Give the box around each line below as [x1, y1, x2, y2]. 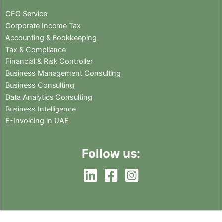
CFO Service [5, 9, 47, 18]
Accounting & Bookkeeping [5, 33, 97, 42]
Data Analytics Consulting [5, 93, 92, 102]
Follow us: [82, 146, 140, 161]
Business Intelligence [5, 105, 76, 113]
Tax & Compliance [5, 45, 66, 54]
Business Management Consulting [5, 69, 121, 78]
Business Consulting [5, 81, 74, 90]
